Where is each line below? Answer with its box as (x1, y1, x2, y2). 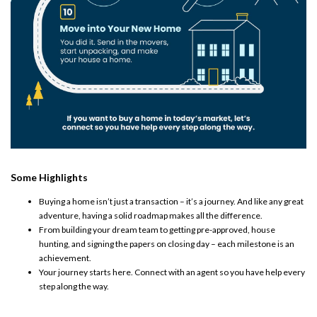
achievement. (39, 252, 93, 263)
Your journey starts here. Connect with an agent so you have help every (39, 266, 305, 277)
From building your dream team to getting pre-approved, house (39, 224, 275, 235)
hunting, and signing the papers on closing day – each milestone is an (39, 238, 294, 249)
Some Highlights (11, 171, 88, 183)
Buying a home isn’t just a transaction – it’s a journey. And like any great (39, 195, 304, 207)
